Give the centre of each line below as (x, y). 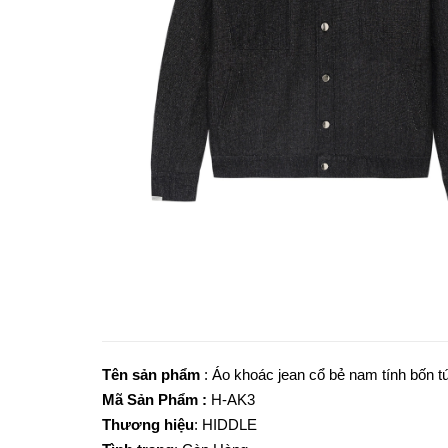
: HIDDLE (225, 424)
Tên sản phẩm (153, 374)
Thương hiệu (148, 424)
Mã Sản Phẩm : (156, 399)
